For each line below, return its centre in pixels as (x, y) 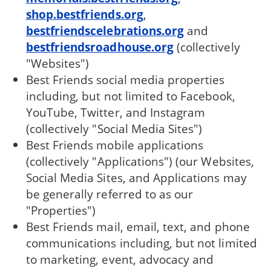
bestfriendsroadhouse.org (100, 47)
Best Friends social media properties (125, 80)
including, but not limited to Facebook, (130, 96)
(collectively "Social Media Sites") (114, 129)
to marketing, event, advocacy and (120, 260)
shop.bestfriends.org (84, 15)
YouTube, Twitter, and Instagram (116, 113)
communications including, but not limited (141, 243)
